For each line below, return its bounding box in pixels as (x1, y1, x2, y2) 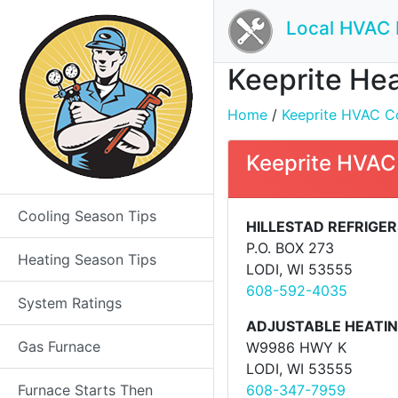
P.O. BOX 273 (246, 239, 334, 257)
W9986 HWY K (246, 338, 346, 356)
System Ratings (18, 294, 122, 312)
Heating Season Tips (18, 251, 156, 268)
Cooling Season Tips (18, 207, 156, 225)
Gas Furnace (18, 338, 100, 355)
